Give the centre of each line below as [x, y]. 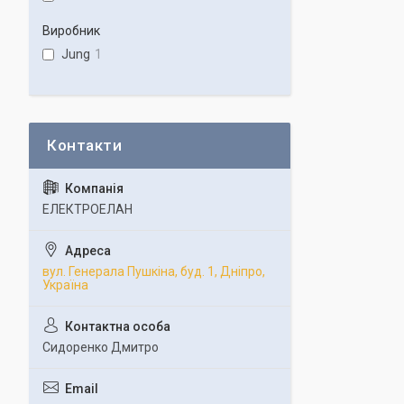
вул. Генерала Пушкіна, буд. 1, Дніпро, [154, 271]
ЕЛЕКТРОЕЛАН [87, 209]
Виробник [71, 30]
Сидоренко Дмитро [101, 347]
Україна [65, 285]
